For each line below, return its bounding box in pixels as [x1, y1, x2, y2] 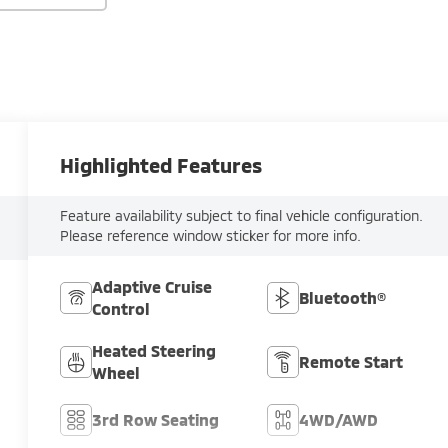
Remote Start [298, 352, 403, 372]
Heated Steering [92, 341, 217, 361]
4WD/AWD [298, 410, 378, 430]
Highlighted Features [60, 153, 263, 177]
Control [92, 299, 151, 319]
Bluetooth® [298, 288, 386, 308]
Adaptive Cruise [92, 277, 213, 297]
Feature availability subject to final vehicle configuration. [60, 207, 424, 225]
